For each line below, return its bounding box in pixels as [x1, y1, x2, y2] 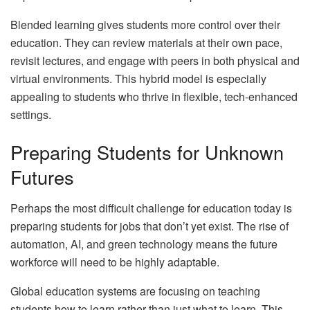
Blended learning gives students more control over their [10, 17, 280, 33]
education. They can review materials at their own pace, [10, 35, 282, 51]
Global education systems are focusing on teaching [10, 282, 260, 299]
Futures [10, 163, 74, 191]
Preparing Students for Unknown [10, 138, 284, 166]
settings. [10, 107, 51, 123]
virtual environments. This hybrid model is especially [10, 71, 266, 87]
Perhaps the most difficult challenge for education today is [10, 199, 292, 216]
